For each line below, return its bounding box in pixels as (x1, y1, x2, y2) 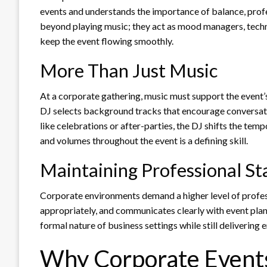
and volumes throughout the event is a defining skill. (40, 134, 248, 146)
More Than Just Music (40, 58, 218, 82)
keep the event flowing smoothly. (40, 35, 173, 46)
